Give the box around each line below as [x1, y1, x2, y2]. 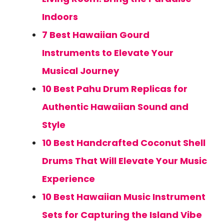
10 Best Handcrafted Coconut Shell [42, 136, 205, 149]
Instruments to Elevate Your [42, 46, 173, 59]
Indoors [42, 10, 78, 23]
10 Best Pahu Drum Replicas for [42, 82, 187, 95]
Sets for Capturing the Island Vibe [42, 208, 202, 221]
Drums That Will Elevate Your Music [42, 154, 207, 167]
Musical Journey [42, 64, 119, 77]
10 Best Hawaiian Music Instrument [42, 190, 205, 203]
